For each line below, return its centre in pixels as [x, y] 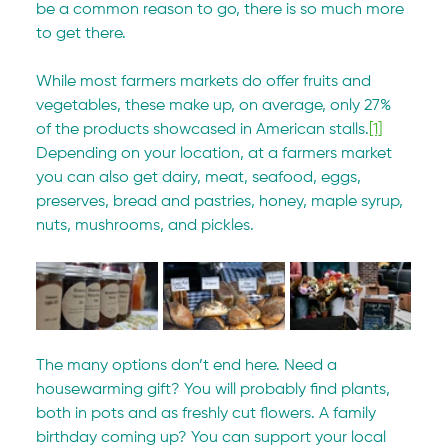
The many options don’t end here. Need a [189, 365]
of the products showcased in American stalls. [203, 129]
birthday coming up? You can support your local [213, 437]
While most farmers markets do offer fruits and [206, 81]
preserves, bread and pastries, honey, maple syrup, [222, 201]
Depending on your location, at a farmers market [216, 153]
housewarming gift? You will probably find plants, [215, 389]
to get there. [81, 33]
